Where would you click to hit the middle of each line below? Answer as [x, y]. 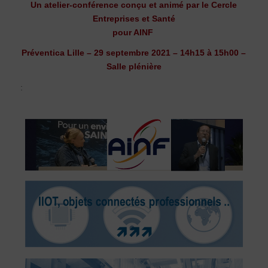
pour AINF [134, 32]
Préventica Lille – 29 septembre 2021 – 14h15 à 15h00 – [134, 53]
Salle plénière [134, 67]
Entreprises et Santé [134, 18]
